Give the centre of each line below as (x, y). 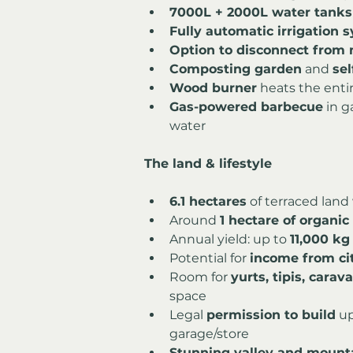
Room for (200, 277)
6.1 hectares (208, 201)
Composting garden (236, 69)
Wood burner (213, 87)
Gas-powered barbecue (246, 106)
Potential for (210, 258)
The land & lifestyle (208, 163)
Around (195, 220)
